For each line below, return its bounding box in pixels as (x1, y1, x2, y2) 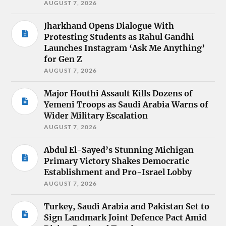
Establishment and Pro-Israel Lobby (44, 166, 192, 177)
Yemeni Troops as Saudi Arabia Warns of (44, 99, 209, 109)
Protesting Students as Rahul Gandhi (44, 31, 195, 42)
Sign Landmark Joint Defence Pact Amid (44, 212, 207, 222)
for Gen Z (44, 53, 82, 64)
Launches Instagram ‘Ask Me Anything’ (44, 42, 205, 53)
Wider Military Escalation (44, 110, 148, 121)
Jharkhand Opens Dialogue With (44, 20, 175, 31)
